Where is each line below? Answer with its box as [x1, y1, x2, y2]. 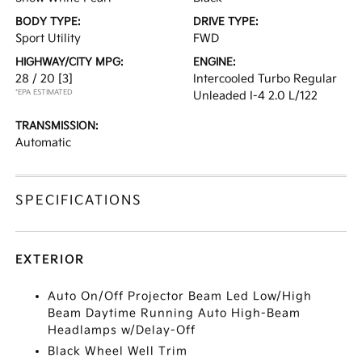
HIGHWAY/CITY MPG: [15, 56, 124, 69]
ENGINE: [193, 56, 236, 69]
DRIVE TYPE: [193, 15, 259, 28]
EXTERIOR [15, 253, 86, 267]
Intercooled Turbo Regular [193, 72, 337, 86]
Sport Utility [15, 32, 82, 45]
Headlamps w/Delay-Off [48, 323, 196, 337]
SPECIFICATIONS [15, 193, 143, 208]
